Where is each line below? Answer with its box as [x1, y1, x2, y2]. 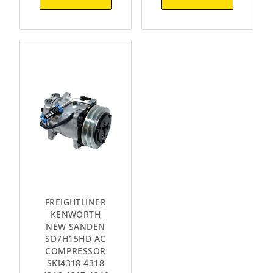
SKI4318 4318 [46, 257, 105, 269]
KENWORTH [50, 208, 101, 220]
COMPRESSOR [45, 244, 106, 257]
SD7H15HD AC [45, 232, 106, 244]
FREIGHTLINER [44, 196, 107, 208]
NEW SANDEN [46, 220, 105, 232]
